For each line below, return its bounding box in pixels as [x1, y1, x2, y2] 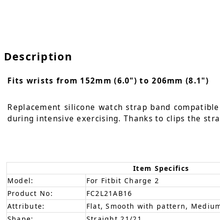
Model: [7, 175, 34, 185]
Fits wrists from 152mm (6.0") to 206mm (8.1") [7, 76, 209, 86]
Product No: [7, 188, 53, 198]
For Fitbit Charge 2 [86, 175, 160, 185]
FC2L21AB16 [86, 188, 133, 198]
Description [3, 49, 72, 63]
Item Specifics [133, 163, 190, 173]
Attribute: [7, 201, 45, 211]
